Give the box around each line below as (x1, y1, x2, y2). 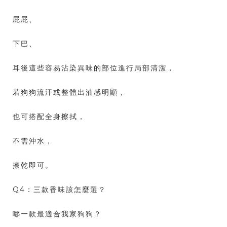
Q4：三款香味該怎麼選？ (13, 185, 106, 195)
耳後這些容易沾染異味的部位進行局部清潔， (13, 63, 175, 73)
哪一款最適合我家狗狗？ (13, 209, 102, 219)
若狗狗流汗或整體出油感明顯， (13, 88, 126, 97)
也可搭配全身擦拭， (13, 112, 86, 122)
